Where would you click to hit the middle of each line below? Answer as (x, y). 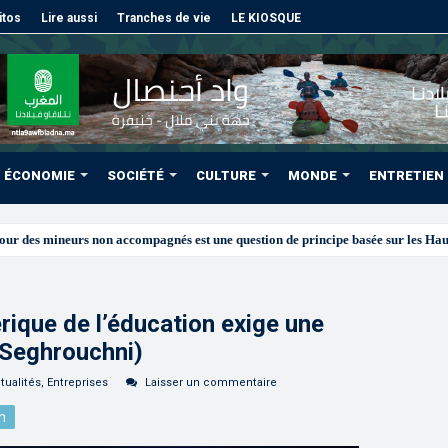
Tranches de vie (164, 18)
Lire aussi (69, 18)
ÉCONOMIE (39, 175)
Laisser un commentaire (211, 382)
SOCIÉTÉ (135, 175)
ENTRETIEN (406, 175)
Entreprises (77, 382)
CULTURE (226, 175)
